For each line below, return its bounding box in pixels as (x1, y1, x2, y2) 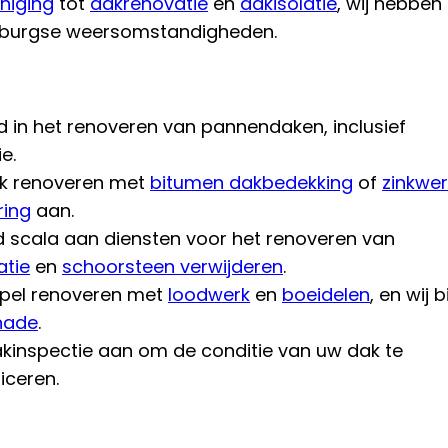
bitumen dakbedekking (150, 169, 353, 195)
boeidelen (282, 281, 370, 307)
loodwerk (168, 281, 250, 307)
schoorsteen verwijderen (62, 253, 283, 279)
